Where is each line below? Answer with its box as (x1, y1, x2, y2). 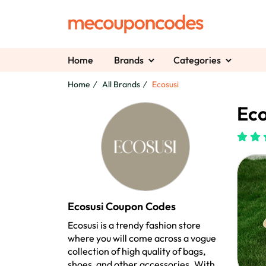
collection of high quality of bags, (68, 245, 205, 258)
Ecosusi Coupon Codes (68, 199, 176, 214)
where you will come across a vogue (68, 232, 216, 245)
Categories (173, 54, 221, 66)
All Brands (102, 79, 140, 90)
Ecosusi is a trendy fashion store (68, 219, 201, 232)
